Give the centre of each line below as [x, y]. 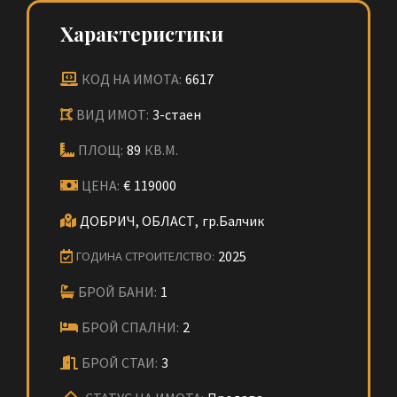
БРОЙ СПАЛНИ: [130, 327]
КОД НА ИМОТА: [132, 79]
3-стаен [177, 114]
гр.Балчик [233, 221]
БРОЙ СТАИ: [120, 362]
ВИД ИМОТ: [113, 114]
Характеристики [142, 34]
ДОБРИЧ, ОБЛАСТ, [139, 221]
